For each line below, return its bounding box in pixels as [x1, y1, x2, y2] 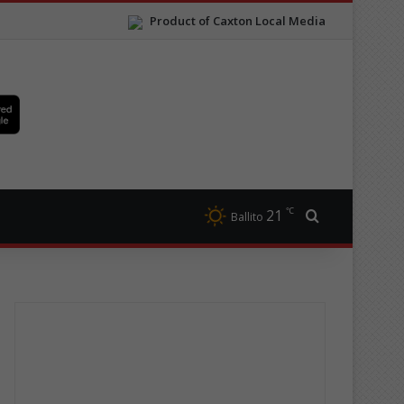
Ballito [231, 209, 263, 225]
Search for [318, 207, 390, 226]
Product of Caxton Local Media [150, 13, 326, 29]
